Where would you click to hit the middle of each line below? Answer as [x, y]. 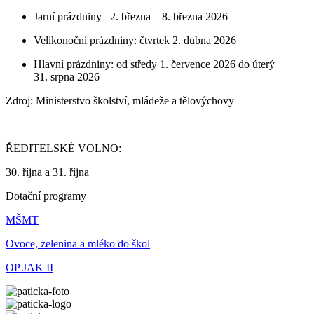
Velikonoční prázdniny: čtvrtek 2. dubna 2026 [135, 41]
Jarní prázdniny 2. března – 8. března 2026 [131, 17]
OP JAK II [29, 268]
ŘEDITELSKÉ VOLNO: [63, 149]
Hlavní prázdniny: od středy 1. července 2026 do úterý [154, 64]
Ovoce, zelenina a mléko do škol [78, 244]
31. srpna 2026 [68, 77]
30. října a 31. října [47, 172]
